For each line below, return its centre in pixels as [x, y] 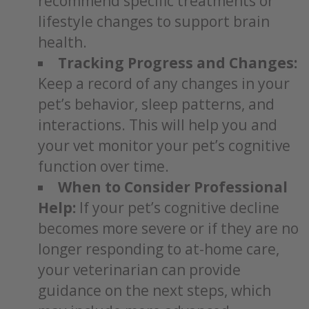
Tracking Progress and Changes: [178, 63]
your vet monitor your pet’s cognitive [164, 146]
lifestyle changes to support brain [154, 21]
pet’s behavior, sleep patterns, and [156, 104]
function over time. [103, 166]
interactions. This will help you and [158, 125]
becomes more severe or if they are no [168, 228]
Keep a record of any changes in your [164, 83]
